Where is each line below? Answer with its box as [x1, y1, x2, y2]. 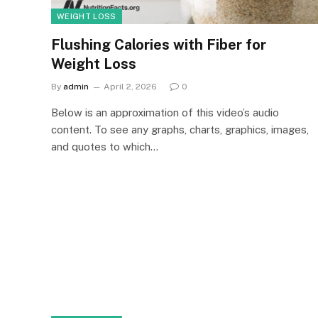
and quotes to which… [51, 141, 158, 153]
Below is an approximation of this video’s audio [51, 106, 279, 119]
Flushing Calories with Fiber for [51, 36, 266, 53]
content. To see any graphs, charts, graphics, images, [51, 124, 309, 136]
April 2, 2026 [104, 82, 157, 92]
